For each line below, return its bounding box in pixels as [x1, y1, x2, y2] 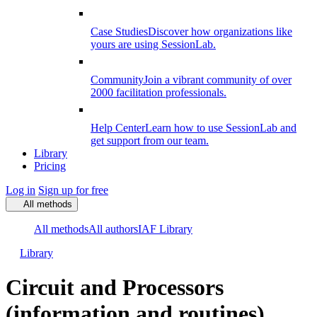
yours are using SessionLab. [91, 38, 216, 50]
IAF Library [138, 223, 192, 235]
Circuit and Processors [6, 275, 224, 301]
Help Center [91, 122, 145, 134]
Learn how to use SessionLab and [145, 122, 296, 134]
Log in [6, 184, 35, 196]
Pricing [34, 160, 66, 172]
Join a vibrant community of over [144, 74, 292, 86]
